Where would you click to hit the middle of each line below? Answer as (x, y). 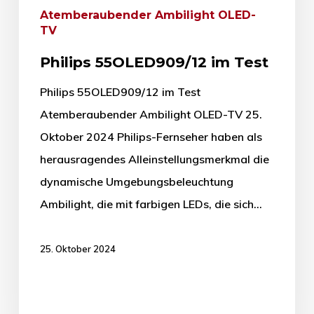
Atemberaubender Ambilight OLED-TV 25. (151, 115)
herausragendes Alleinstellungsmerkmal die (154, 159)
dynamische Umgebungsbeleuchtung (136, 182)
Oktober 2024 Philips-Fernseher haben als (151, 137)
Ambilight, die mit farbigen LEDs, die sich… (151, 204)
